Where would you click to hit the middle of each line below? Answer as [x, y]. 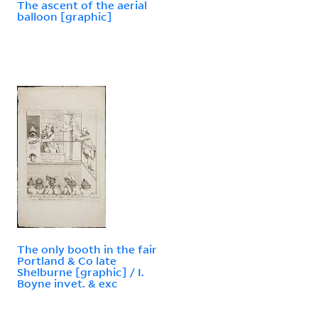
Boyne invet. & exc [67, 283]
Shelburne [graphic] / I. [81, 272]
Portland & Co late [67, 260]
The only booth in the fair [87, 249]
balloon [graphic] [65, 16]
